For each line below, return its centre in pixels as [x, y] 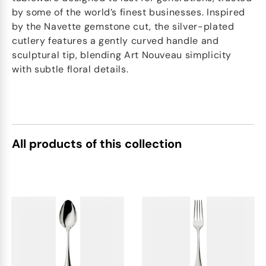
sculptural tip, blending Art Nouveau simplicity [122, 55]
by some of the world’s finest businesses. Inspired [129, 12]
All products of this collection [97, 144]
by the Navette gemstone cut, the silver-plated [123, 26]
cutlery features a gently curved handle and [115, 41]
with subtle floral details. [70, 69]
